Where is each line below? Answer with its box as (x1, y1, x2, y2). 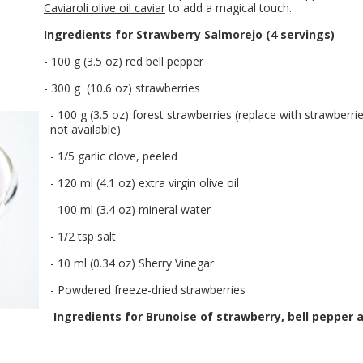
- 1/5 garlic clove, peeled (50, 148, 177, 164)
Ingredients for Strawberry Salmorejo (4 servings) (44, 27, 335, 42)
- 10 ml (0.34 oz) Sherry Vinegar (50, 255, 214, 271)
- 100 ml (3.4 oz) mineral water (50, 202, 211, 217)
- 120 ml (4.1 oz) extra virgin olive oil (50, 175, 239, 190)
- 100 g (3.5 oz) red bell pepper (44, 53, 203, 69)
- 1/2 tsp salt (50, 228, 116, 244)
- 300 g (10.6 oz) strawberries (44, 80, 200, 96)
